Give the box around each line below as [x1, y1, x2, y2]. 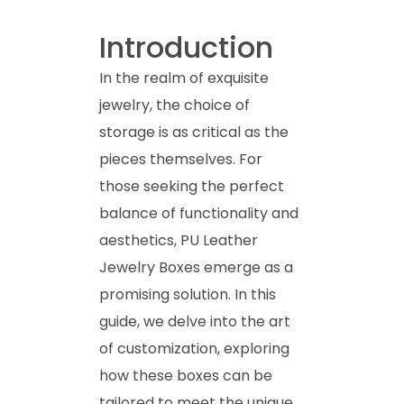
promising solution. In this [99, 283, 276, 305]
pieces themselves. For [99, 148, 262, 170]
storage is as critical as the [99, 121, 289, 142]
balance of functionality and [99, 202, 298, 224]
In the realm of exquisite [99, 67, 269, 88]
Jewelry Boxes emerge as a [99, 256, 293, 278]
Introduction [99, 26, 273, 68]
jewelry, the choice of [99, 94, 250, 115]
